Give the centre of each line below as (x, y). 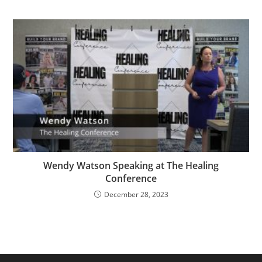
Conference (131, 179)
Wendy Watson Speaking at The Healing (131, 166)
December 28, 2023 (136, 195)
